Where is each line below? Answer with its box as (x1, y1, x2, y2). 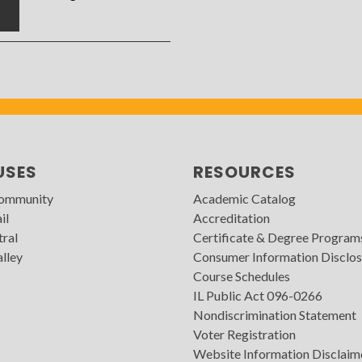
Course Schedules (192, 268, 290, 284)
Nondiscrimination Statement (192, 307, 356, 323)
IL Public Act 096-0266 (192, 288, 322, 304)
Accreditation (192, 210, 270, 226)
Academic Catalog (192, 191, 296, 207)
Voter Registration (192, 326, 296, 343)
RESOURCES (192, 161, 296, 184)
